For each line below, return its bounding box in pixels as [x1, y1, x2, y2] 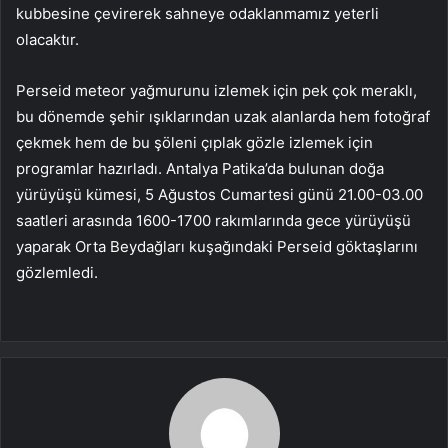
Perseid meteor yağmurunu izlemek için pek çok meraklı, [16, 80, 417, 100]
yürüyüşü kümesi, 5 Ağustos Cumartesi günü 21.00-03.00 [16, 184, 423, 204]
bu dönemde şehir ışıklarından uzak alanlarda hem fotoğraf [16, 106, 430, 126]
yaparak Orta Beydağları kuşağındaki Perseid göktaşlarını [16, 236, 418, 256]
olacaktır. [16, 29, 79, 49]
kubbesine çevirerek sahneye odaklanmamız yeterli [16, 3, 379, 23]
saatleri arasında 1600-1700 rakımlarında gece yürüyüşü [16, 210, 411, 230]
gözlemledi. [16, 262, 98, 282]
